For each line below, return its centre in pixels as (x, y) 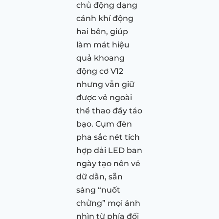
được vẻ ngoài (104, 97)
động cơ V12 (100, 71)
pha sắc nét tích (108, 137)
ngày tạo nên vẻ (108, 163)
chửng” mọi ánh (108, 203)
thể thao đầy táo (109, 110)
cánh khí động (105, 18)
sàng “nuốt (98, 190)
